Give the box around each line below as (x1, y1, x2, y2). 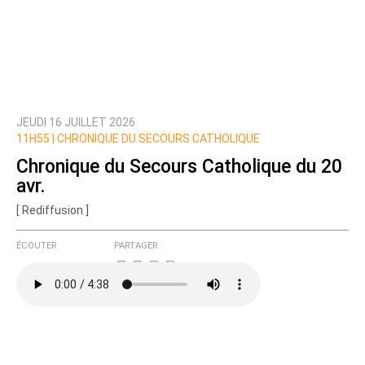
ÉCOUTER (16, 240, 56, 252)
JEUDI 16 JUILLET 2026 (16, 116, 135, 130)
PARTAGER (114, 240, 157, 252)
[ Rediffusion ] (16, 204, 89, 218)
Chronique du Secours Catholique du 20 (16, 155, 342, 178)
